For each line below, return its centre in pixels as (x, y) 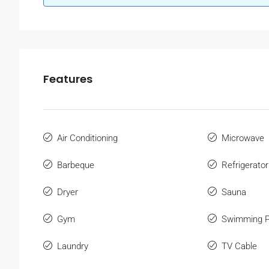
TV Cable (239, 246)
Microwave (243, 138)
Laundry (73, 246)
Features (68, 79)
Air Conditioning (87, 138)
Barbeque (76, 165)
